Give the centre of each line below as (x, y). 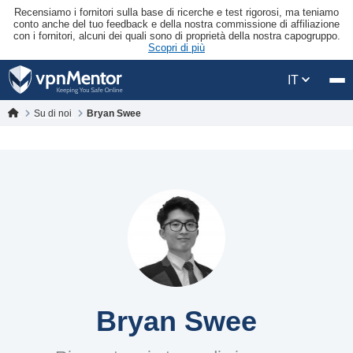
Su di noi (54, 113)
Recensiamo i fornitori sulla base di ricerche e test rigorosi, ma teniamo (176, 12)
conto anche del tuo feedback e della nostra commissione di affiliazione (176, 24)
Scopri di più (176, 48)
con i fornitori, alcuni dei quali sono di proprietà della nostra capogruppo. (176, 36)
